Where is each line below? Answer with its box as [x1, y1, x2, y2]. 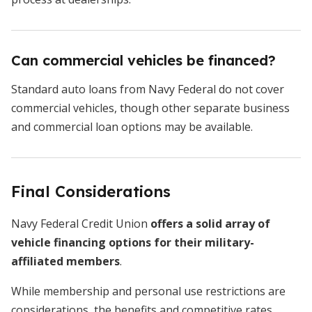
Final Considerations [11, 182, 171, 202]
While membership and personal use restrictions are [11, 283, 286, 299]
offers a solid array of [150, 216, 270, 232]
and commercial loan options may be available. [11, 119, 253, 135]
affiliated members [11, 253, 120, 270]
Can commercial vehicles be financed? [11, 52, 276, 70]
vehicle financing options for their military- [11, 235, 254, 251]
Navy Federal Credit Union [11, 216, 150, 232]
